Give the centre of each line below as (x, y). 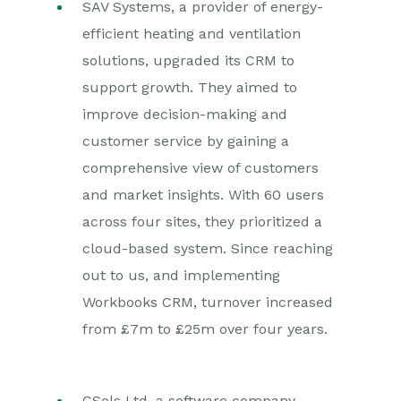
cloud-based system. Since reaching (208, 248)
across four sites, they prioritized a (202, 222)
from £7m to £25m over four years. (205, 329)
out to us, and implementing (181, 275)
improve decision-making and (185, 114)
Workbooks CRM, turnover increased (208, 302)
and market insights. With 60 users (203, 195)
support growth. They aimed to (190, 87)
